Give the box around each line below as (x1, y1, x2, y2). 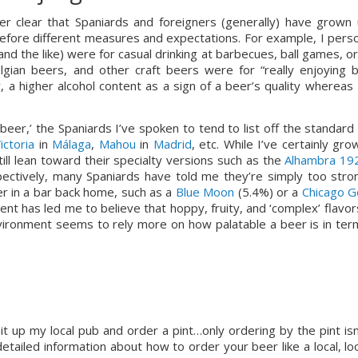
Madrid (153, 136, 192, 152)
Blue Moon (175, 184, 235, 200)
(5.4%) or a (234, 184, 302, 200)
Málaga (52, 136, 92, 152)
